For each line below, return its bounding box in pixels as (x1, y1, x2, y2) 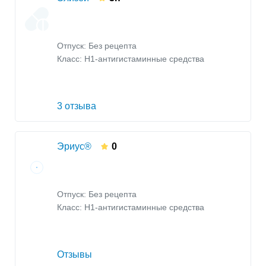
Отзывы (57, 249, 92, 260)
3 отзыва (57, 101, 96, 112)
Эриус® (57, 141, 91, 152)
